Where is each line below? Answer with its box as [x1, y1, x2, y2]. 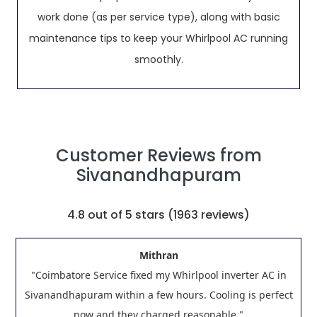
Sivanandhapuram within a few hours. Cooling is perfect [24, 288, 293, 301]
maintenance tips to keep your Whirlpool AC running [29, 31, 288, 45]
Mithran [139, 248, 178, 262]
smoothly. [134, 52, 183, 67]
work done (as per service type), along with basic [37, 10, 280, 24]
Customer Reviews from [55, 144, 262, 167]
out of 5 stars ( [85, 207, 173, 223]
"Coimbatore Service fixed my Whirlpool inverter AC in [30, 268, 287, 282]
